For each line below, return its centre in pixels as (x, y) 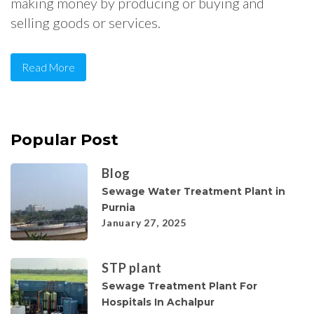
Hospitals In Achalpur (158, 302)
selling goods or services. (86, 23)
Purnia (118, 207)
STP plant (132, 267)
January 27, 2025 (144, 222)
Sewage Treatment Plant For (179, 286)
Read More (48, 68)
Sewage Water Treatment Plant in (193, 191)
